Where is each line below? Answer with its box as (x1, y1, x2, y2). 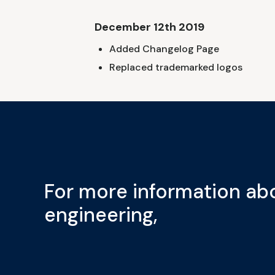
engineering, (44, 201, 157, 228)
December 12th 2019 (95, 19, 204, 34)
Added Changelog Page (109, 42, 219, 55)
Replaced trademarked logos (109, 60, 242, 74)
